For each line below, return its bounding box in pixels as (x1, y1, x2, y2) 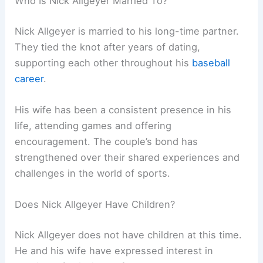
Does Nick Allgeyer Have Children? (15, 198, 176, 211)
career (15, 72, 44, 85)
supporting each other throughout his (15, 56, 193, 69)
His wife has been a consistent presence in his (15, 104, 232, 116)
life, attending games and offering (15, 120, 172, 132)
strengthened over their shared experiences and (15, 151, 240, 164)
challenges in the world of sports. (15, 167, 171, 180)
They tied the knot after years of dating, (15, 41, 201, 53)
